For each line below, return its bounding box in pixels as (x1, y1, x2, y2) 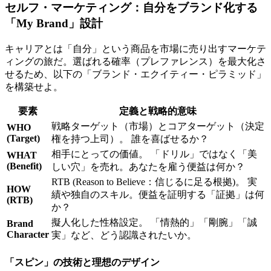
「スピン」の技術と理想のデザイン (5, 256, 160, 267)
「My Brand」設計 (5, 16, 103, 30)
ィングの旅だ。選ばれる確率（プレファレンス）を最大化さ (5, 56, 266, 67)
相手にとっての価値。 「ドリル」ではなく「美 (51, 148, 257, 159)
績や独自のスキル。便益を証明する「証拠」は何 (51, 189, 264, 200)
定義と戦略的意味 (119, 105, 197, 116)
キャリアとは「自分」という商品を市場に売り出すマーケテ (5, 43, 266, 54)
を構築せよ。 (5, 81, 63, 92)
